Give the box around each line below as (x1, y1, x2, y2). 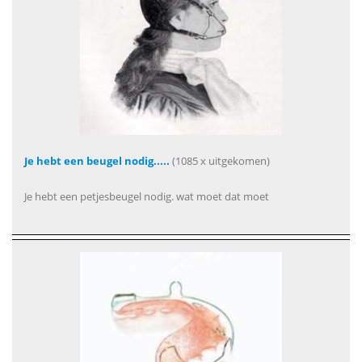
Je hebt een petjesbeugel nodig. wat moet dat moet (24, 189, 269, 204)
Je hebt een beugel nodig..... (24, 154, 170, 168)
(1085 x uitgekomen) (170, 154, 270, 168)
